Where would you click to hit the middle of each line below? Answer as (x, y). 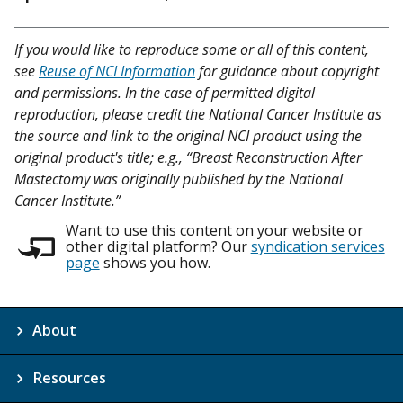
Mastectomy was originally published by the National (179, 179)
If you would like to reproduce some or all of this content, (192, 50)
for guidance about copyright (287, 72)
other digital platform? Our (158, 247)
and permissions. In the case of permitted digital (165, 93)
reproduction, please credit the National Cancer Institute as (198, 115)
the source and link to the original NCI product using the (188, 136)
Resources (69, 378)
